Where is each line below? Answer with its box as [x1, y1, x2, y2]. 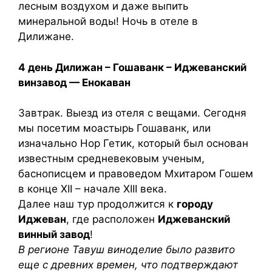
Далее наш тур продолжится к [18, 198, 177, 210]
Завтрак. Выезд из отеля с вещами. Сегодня [18, 107, 246, 119]
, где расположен [66, 213, 158, 225]
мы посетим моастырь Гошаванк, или [18, 122, 211, 134]
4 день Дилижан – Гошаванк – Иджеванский [18, 61, 246, 73]
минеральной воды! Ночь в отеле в [18, 15, 198, 27]
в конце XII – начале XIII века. [18, 183, 167, 195]
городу [177, 198, 213, 210]
